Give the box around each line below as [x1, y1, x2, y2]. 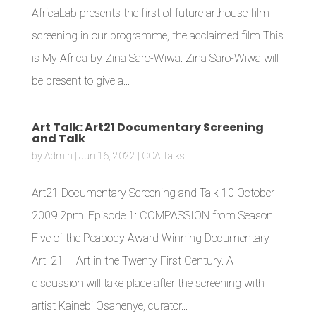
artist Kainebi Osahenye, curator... [31, 299, 188, 312]
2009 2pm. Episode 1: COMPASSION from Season [31, 209, 273, 222]
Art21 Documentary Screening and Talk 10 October [31, 186, 274, 200]
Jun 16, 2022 [78, 150, 135, 162]
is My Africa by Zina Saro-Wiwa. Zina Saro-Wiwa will [31, 51, 279, 65]
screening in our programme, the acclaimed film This [31, 29, 284, 42]
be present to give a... [31, 74, 130, 87]
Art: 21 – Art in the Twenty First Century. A [31, 254, 233, 267]
